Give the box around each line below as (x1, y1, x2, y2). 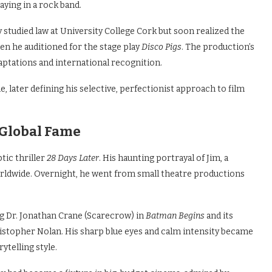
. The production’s (182, 42, 254, 52)
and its (205, 211, 233, 221)
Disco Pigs (141, 42, 182, 52)
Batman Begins (146, 211, 205, 221)
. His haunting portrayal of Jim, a (99, 153, 228, 163)
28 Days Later (47, 153, 99, 163)
